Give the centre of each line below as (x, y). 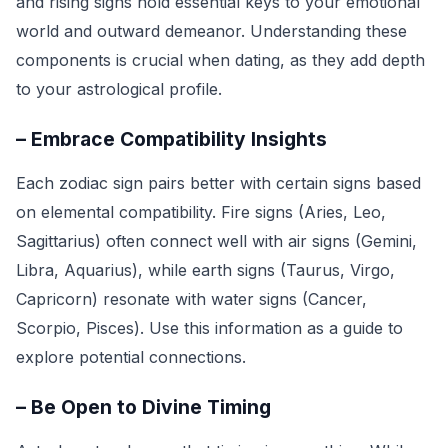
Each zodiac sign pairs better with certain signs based (218, 183)
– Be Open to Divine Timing (143, 407)
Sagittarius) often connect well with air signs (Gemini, (216, 241)
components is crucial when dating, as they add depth (220, 60)
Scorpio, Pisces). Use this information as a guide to (209, 328)
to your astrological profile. (119, 89)
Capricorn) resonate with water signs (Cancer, (191, 299)
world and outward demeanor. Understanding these (211, 31)
